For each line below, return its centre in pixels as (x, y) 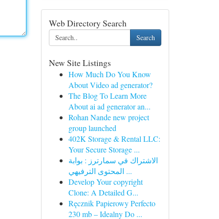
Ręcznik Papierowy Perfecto (112, 203)
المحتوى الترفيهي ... (128, 171)
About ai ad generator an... (109, 106)
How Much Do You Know (109, 74)
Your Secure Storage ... (104, 149)
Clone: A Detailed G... (103, 192)
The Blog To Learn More (107, 96)
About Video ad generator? (110, 85)
